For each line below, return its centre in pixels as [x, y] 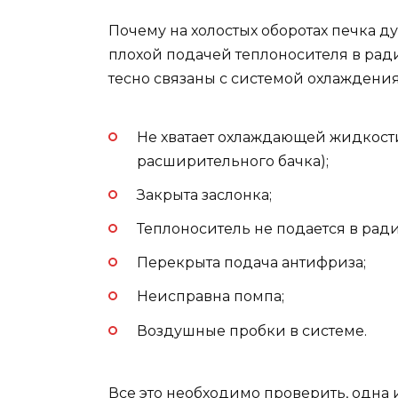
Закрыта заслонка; [204, 195]
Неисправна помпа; [211, 297]
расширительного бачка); [233, 161]
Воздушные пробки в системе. [252, 330]
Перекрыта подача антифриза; [251, 263]
